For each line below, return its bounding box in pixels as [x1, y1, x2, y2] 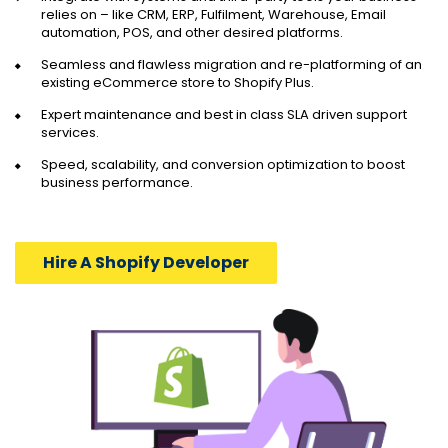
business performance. [41, 172, 193, 192]
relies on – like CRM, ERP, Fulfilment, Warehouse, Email [41, 4, 386, 24]
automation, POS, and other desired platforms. [41, 22, 343, 42]
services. [41, 122, 99, 142]
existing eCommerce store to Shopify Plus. [41, 72, 314, 92]
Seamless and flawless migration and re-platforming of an [41, 54, 422, 74]
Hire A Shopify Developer [43, 250, 249, 274]
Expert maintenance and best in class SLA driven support [41, 104, 407, 124]
